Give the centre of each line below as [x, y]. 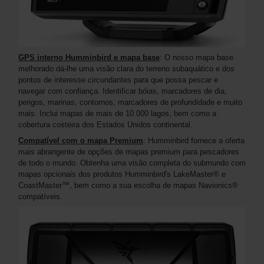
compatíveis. [40, 197]
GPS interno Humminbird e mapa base [89, 58]
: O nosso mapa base [197, 58]
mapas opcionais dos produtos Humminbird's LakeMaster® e [122, 174]
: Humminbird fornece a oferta [194, 141]
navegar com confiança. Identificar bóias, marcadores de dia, [123, 91]
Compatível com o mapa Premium [81, 141]
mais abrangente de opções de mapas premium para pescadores [129, 152]
